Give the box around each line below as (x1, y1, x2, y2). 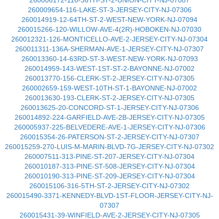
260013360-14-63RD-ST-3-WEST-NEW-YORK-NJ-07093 (21, 55, 198, 63)
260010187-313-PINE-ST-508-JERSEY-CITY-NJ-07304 (24, 162, 195, 170)
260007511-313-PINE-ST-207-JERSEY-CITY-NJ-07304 (24, 153, 195, 160)
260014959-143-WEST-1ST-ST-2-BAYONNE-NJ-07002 (24, 65, 195, 72)
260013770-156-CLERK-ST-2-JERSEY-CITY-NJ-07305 (24, 74, 195, 82)
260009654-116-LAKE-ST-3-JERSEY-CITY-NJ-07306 (27, 6, 192, 14)
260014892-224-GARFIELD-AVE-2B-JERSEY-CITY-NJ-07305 (14, 113, 205, 121)
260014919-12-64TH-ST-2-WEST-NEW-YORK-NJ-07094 (22, 16, 197, 23)
